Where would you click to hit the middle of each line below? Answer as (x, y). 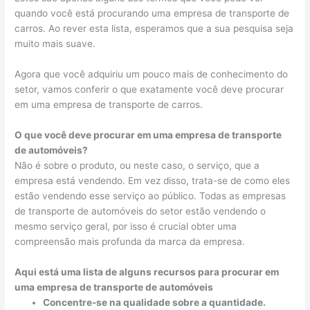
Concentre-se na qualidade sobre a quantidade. (155, 302)
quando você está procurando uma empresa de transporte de (152, 13)
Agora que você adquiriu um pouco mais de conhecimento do (152, 74)
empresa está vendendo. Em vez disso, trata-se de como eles (153, 180)
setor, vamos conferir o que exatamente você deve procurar (149, 89)
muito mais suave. (57, 43)
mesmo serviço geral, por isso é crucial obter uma (126, 226)
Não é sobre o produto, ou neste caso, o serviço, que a (137, 165)
